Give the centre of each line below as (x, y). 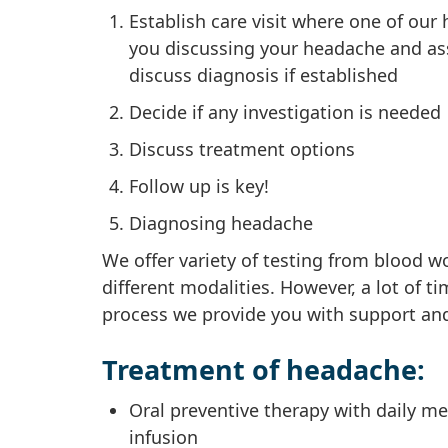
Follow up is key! (199, 186)
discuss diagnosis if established (263, 75)
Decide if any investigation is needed (285, 112)
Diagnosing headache (221, 223)
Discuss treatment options (242, 149)
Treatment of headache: (263, 370)
